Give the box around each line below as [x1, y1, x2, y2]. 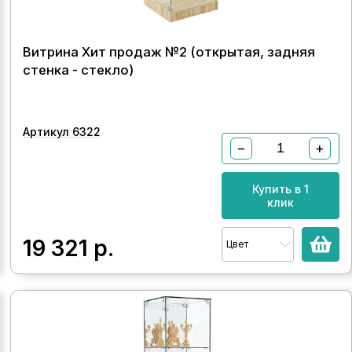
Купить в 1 [251, 181, 309, 196]
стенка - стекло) [23, 61, 134, 78]
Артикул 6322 [23, 124, 101, 138]
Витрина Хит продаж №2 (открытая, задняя [23, 43, 316, 60]
